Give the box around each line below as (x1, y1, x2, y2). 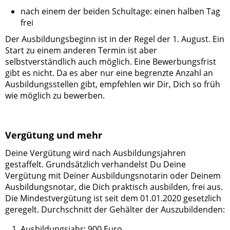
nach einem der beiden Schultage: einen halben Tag (21, 5, 220, 17)
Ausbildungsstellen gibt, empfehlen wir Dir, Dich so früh (5, 78, 220, 90)
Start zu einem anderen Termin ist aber (5, 44, 157, 56)
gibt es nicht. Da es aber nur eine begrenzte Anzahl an (5, 67, 213, 79)
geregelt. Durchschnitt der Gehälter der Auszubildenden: (5, 204, 225, 216)
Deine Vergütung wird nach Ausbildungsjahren (5, 147, 186, 159)
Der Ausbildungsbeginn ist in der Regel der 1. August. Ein (5, 33, 224, 45)
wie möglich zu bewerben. (5, 89, 105, 101)
